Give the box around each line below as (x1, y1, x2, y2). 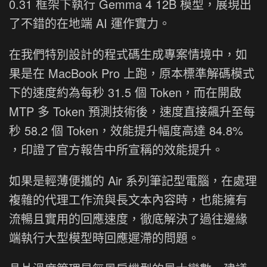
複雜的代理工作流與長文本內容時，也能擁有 (9, 190, 247, 208)
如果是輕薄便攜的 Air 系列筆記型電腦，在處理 (9, 171, 257, 189)
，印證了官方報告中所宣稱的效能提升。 (9, 140, 223, 158)
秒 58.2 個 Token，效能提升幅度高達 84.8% (9, 121, 243, 139)
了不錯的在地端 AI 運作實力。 (9, 14, 170, 32)
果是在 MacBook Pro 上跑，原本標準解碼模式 (9, 64, 254, 82)
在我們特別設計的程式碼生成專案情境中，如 (9, 45, 247, 63)
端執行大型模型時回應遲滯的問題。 (9, 228, 200, 246)
